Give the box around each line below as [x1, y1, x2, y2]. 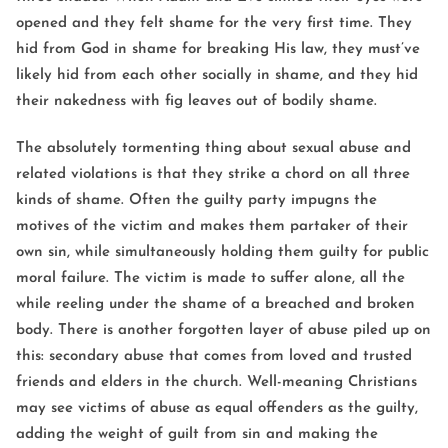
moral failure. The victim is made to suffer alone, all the [16, 270, 405, 286]
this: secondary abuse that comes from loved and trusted [16, 348, 412, 364]
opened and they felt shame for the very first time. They [16, 15, 412, 31]
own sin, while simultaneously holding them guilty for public [16, 244, 429, 260]
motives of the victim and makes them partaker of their [16, 218, 408, 234]
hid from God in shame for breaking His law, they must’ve [16, 41, 420, 57]
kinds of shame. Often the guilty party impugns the [16, 192, 377, 208]
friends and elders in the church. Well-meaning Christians [16, 374, 417, 390]
